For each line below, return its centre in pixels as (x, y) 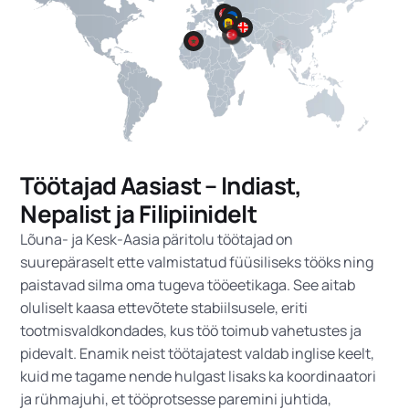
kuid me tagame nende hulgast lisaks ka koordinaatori (199, 377)
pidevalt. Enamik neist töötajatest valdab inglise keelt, (198, 354)
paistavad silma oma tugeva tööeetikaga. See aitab (188, 285)
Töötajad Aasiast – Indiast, (161, 186)
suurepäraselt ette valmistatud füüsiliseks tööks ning (197, 262)
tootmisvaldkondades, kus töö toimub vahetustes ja (191, 331)
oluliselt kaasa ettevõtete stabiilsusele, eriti (164, 308)
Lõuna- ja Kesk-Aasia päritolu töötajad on (157, 240)
